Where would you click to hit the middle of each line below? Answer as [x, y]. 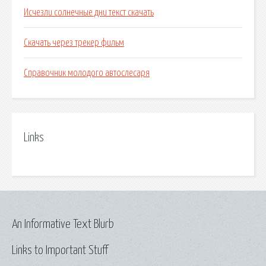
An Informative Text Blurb [63, 224]
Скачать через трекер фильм [74, 43]
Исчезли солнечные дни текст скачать [89, 13]
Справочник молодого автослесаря [87, 73]
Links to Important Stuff [60, 250]
